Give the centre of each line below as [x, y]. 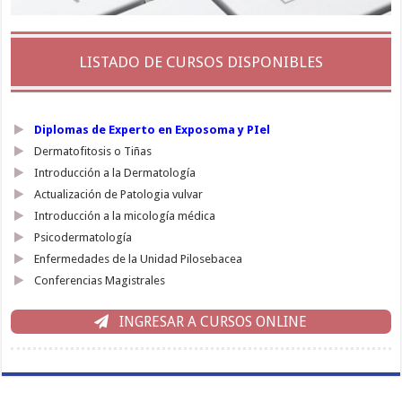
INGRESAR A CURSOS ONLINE [212, 321]
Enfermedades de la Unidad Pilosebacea [139, 259]
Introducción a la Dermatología [115, 173]
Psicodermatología [83, 238]
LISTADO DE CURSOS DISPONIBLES [201, 62]
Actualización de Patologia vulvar [119, 195]
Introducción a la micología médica [125, 216]
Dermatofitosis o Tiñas [93, 152]
